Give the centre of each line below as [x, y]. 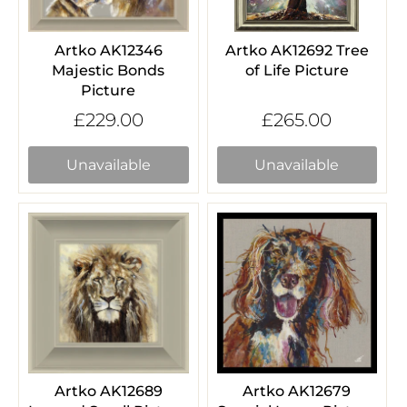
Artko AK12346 [108, 50]
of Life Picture [297, 70]
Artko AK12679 [297, 392]
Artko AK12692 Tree [297, 50]
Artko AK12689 [108, 392]
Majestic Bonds [109, 70]
